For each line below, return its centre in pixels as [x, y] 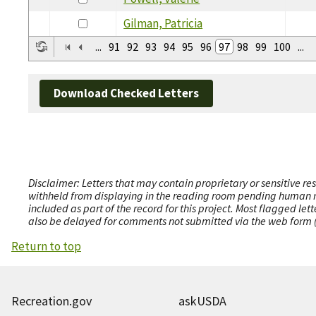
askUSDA [202, 301]
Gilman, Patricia [163, 23]
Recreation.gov [51, 301]
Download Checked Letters [126, 93]
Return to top [46, 246]
